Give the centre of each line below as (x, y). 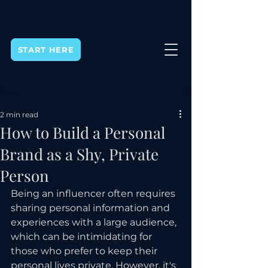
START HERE (46, 50)
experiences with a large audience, (95, 222)
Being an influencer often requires (94, 194)
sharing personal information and (92, 208)
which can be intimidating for (83, 237)
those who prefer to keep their (85, 251)
